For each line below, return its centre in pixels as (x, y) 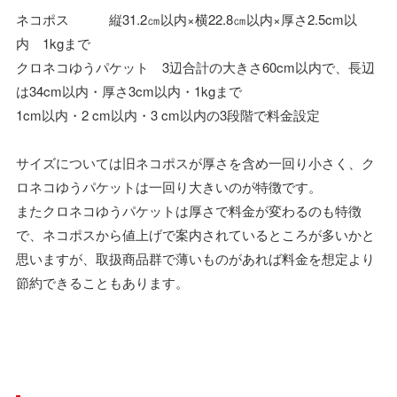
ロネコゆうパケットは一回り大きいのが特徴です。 (175, 186)
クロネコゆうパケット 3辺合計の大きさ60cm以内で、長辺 (195, 66)
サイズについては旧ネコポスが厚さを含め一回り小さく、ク (195, 162)
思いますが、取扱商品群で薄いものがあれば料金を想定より (195, 258)
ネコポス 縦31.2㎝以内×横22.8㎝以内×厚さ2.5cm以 (187, 19)
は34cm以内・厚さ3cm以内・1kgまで (129, 90)
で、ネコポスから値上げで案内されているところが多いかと (195, 234)
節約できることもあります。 (102, 282)
